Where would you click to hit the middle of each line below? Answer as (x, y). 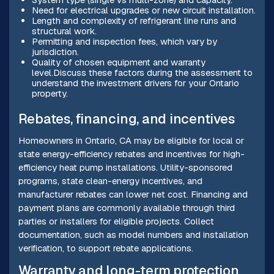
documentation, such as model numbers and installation (133, 234)
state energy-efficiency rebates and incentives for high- (131, 154)
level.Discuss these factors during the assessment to (142, 73)
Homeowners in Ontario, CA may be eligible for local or (131, 140)
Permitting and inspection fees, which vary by (124, 42)
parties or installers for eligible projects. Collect (116, 221)
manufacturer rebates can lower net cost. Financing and (133, 194)
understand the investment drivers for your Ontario (135, 83)
